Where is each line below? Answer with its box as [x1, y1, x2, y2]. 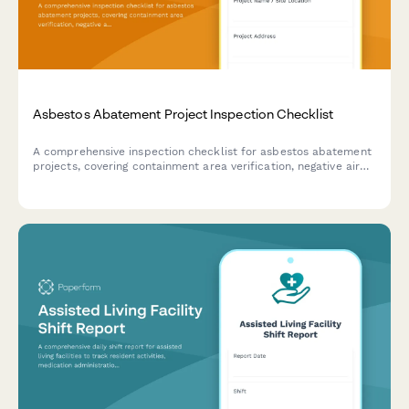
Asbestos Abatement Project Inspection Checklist [33, 105, 333, 121]
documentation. [33, 189, 118, 202]
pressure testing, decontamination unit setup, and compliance [33, 174, 369, 187]
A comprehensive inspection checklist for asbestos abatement [33, 145, 372, 158]
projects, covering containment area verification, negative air [33, 160, 360, 173]
